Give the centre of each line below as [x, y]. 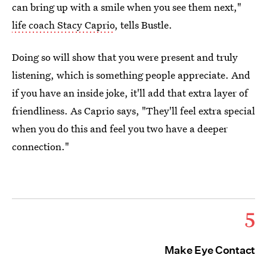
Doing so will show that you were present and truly [125, 57]
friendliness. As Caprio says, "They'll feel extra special [133, 110]
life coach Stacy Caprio [63, 24]
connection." [41, 146]
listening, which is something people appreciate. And [131, 74]
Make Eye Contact [209, 250]
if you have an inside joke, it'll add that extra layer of [130, 92]
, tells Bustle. [143, 24]
